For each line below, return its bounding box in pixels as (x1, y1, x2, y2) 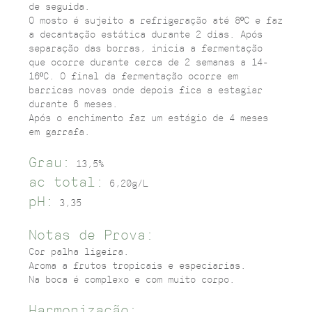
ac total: (28, 175, 104, 189)
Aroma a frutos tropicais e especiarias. (28, 261, 246, 271)
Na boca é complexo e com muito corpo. (28, 275, 235, 285)
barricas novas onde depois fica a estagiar (28, 86, 263, 95)
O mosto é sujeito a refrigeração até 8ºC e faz (28, 16, 283, 26)
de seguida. (28, 2, 90, 12)
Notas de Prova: (28, 228, 154, 242)
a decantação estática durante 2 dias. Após (28, 30, 263, 40)
